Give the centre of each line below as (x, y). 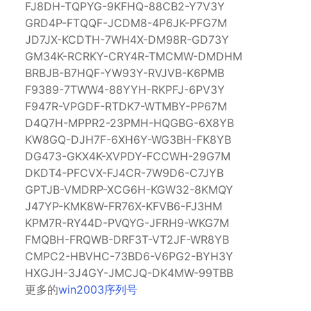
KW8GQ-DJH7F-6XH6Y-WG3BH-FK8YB (128, 139)
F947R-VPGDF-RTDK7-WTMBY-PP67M (126, 106)
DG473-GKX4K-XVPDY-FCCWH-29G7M (128, 156)
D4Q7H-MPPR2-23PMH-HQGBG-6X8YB (129, 123)
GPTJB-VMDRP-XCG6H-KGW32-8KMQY (129, 189)
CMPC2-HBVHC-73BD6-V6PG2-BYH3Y (129, 256)
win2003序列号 (98, 289)
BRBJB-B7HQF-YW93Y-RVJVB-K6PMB (125, 73)
